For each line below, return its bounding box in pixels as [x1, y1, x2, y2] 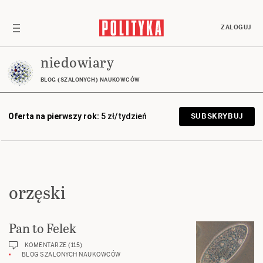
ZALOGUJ [221, 23, 251, 31]
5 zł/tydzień [101, 112, 147, 122]
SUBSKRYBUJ [190, 112, 243, 122]
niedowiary [41, 52, 114, 72]
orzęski [9, 180, 66, 205]
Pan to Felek [9, 219, 76, 238]
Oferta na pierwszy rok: [8, 112, 99, 122]
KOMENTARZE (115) [24, 241, 83, 249]
